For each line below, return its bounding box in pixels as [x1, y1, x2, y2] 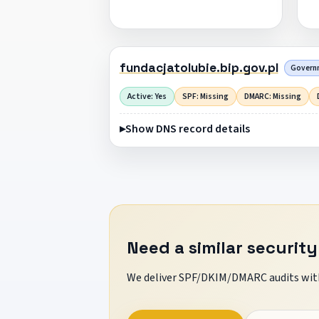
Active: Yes [127, 90, 167, 103]
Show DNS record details [125, 120, 250, 137]
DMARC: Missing [244, 90, 301, 103]
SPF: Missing [182, 90, 229, 103]
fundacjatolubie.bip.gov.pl [119, 60, 278, 76]
